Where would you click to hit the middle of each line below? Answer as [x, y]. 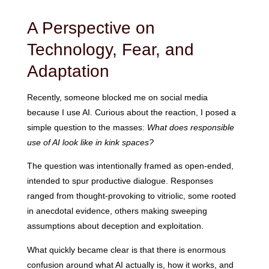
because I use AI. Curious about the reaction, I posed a [131, 112]
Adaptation [68, 71]
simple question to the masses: [87, 127]
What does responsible [190, 127]
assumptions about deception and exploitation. [115, 226]
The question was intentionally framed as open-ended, [130, 166]
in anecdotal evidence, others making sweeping [117, 211]
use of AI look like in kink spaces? [90, 142]
